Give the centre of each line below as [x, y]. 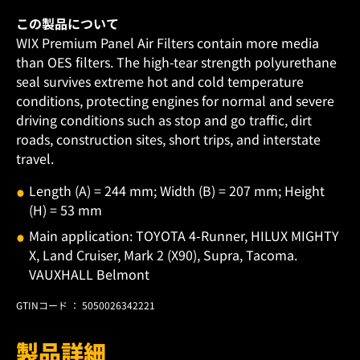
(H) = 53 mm [65, 210]
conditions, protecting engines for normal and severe [175, 101]
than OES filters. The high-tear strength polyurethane [176, 62]
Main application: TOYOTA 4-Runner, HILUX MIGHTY [184, 236]
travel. [35, 159]
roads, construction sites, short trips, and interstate [168, 139]
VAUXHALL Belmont [89, 274]
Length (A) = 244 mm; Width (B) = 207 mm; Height [177, 191]
